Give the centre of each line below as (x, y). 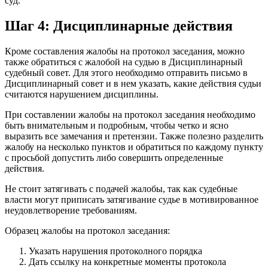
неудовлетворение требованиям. (71, 210)
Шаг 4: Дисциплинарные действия (119, 25)
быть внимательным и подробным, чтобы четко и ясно (117, 125)
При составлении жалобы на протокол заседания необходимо (130, 114)
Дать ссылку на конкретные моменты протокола (127, 261)
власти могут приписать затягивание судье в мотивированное (132, 199)
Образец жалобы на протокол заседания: (87, 230)
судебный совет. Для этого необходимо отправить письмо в (126, 72)
